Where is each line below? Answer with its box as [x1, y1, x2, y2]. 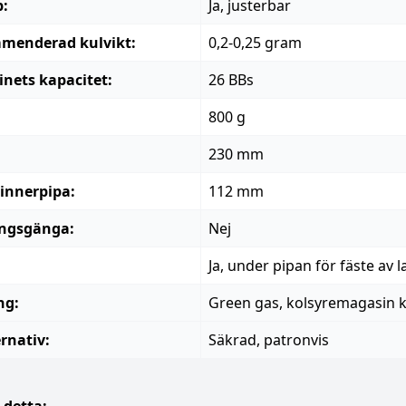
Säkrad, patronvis [208, 330, 329, 350]
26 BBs [208, 70, 254, 90]
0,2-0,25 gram [208, 33, 302, 53]
